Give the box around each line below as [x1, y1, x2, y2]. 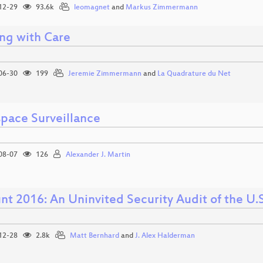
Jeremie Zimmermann [68, 70, 141, 78]
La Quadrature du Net [157, 70, 231, 78]
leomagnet [74, 4, 110, 12]
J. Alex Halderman [135, 232, 195, 240]
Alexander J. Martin [66, 151, 130, 159]
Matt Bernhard [70, 232, 119, 240]
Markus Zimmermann [126, 4, 198, 12]
